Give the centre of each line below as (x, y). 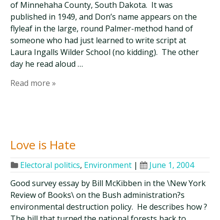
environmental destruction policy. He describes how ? (109, 207)
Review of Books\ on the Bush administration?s (98, 195)
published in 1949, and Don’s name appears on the (104, 17)
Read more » (33, 83)
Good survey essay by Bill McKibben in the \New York (108, 183)
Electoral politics (50, 165)
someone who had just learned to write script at (98, 40)
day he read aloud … (47, 64)
